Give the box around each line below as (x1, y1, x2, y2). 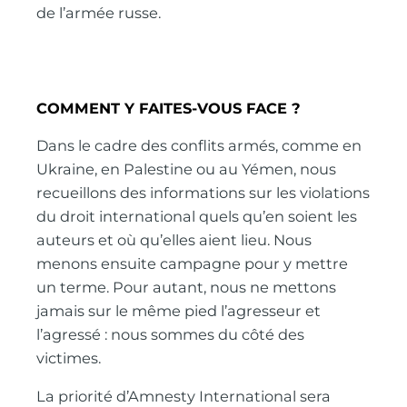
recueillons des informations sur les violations (36, 183, 371, 202)
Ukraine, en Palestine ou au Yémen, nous (36, 159, 337, 178)
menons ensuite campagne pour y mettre (36, 253, 349, 273)
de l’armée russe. (36, 3, 162, 22)
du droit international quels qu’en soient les (36, 206, 358, 225)
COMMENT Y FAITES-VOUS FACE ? (36, 99, 302, 118)
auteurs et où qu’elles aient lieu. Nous (36, 230, 313, 249)
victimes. (36, 348, 105, 367)
